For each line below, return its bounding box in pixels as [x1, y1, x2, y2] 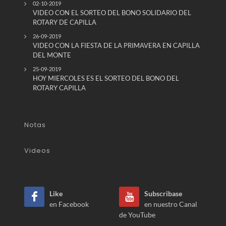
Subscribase [144, 189, 182, 198]
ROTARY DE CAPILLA [33, 18, 96, 26]
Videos [24, 146, 50, 155]
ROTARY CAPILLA [33, 83, 86, 92]
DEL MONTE [33, 50, 71, 59]
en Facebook [49, 199, 89, 208]
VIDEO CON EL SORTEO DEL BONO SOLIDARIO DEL [33, 8, 191, 17]
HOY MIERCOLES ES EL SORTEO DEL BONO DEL [33, 74, 179, 82]
